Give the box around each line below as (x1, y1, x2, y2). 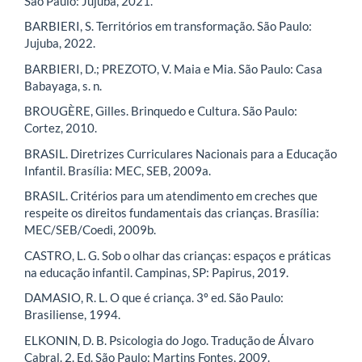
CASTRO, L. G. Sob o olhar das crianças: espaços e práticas (24, 247, 331, 263)
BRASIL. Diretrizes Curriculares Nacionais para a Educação (24, 145, 337, 161)
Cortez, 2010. (24, 120, 97, 136)
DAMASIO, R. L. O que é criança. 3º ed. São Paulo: (24, 290, 284, 305)
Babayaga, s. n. (24, 78, 102, 93)
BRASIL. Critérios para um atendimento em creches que (24, 188, 318, 204)
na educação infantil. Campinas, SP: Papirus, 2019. (24, 264, 288, 280)
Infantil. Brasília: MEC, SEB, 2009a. (24, 162, 211, 178)
